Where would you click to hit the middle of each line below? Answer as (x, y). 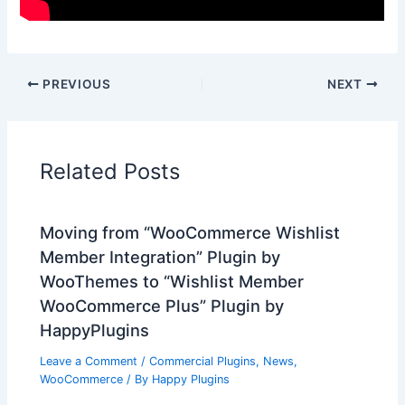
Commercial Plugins (203, 361)
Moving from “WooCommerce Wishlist (190, 233)
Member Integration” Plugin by (160, 257)
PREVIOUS (75, 84)
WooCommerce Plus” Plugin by (162, 306)
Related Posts (110, 171)
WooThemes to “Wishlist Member (172, 282)
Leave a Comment (89, 361)
